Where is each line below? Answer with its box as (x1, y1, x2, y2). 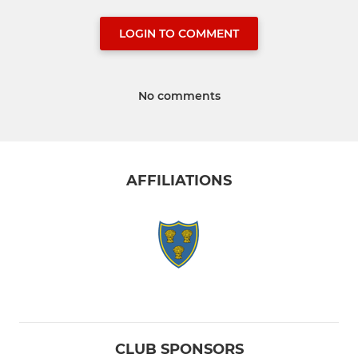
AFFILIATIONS (126, 172, 232, 190)
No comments (137, 88, 221, 103)
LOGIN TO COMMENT (119, 26, 239, 41)
